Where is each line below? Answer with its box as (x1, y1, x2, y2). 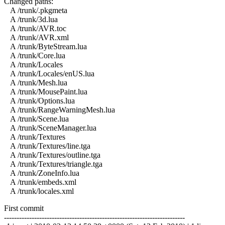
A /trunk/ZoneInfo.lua (4, 168, 79, 177)
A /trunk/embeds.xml (4, 177, 76, 186)
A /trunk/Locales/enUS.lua (4, 69, 94, 78)
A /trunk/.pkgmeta (4, 6, 67, 15)
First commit (4, 203, 44, 212)
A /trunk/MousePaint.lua (4, 87, 87, 96)
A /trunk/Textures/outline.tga (4, 150, 100, 159)
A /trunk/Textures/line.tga (4, 141, 90, 150)
